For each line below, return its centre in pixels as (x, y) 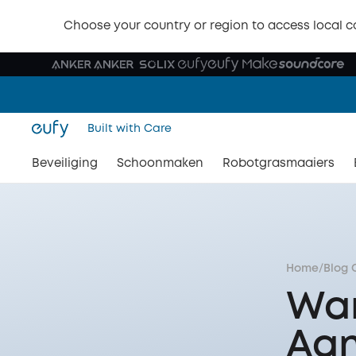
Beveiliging (65, 164)
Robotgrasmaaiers (279, 164)
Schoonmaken (160, 164)
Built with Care (130, 129)
